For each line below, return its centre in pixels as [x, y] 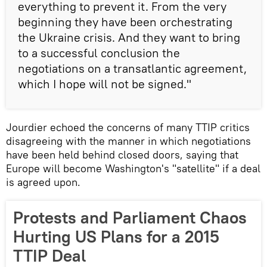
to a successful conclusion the [99, 53]
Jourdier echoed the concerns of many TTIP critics [128, 127]
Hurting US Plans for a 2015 [116, 237]
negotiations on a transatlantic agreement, [132, 68]
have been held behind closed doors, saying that [122, 155]
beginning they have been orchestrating [125, 22]
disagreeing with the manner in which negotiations [128, 141]
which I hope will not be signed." [105, 84]
